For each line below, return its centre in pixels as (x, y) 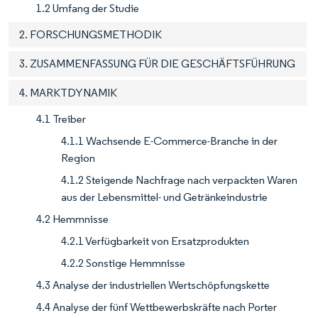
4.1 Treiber (61, 119)
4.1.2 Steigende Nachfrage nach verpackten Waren (179, 180)
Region (78, 158)
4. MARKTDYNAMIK (68, 93)
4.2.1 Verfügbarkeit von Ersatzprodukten (155, 241)
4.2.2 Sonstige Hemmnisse (123, 263)
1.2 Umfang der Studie (88, 9)
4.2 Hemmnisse (72, 219)
